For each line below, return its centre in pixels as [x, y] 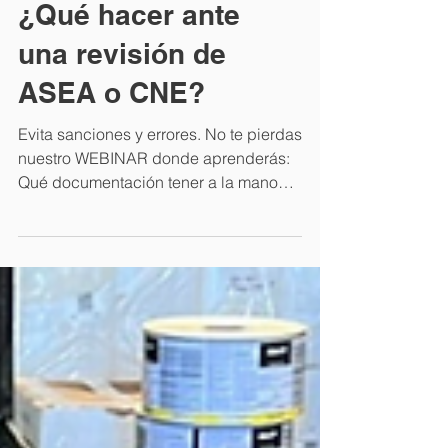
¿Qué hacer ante [129, 82]
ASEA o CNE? [111, 160]
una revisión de [122, 121]
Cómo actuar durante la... [108, 274]
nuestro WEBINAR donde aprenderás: [154, 226]
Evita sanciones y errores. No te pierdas [160, 202]
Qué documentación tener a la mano [148, 250]
